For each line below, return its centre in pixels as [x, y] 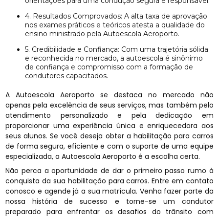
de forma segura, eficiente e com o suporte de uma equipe [109, 146]
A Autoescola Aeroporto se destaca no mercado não [109, 95]
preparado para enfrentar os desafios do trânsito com [109, 211]
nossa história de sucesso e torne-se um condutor [109, 201]
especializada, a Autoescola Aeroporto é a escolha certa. [103, 156]
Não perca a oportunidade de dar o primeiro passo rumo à [109, 170]
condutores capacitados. [67, 76]
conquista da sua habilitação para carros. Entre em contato [109, 181]
